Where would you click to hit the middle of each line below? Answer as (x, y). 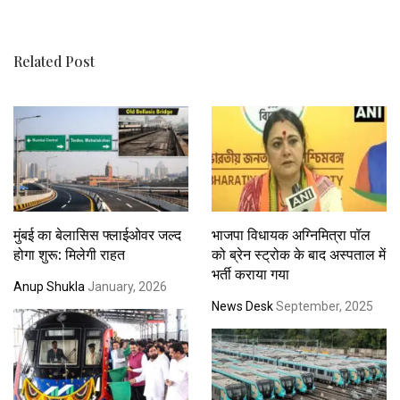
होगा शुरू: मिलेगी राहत (69, 254)
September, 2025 (323, 306)
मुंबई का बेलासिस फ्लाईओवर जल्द (97, 234)
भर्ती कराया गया (250, 273)
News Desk (242, 306)
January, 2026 (126, 286)
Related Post (54, 62)
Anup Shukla (49, 286)
